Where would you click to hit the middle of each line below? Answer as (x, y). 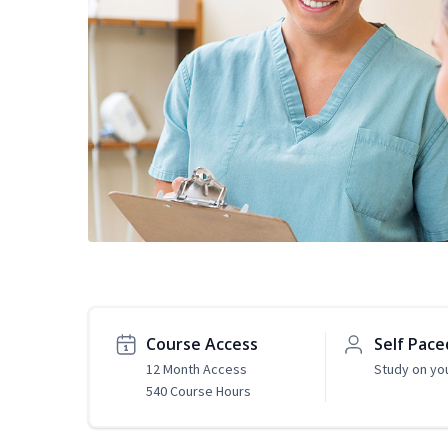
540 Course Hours (198, 391)
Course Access (202, 344)
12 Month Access (196, 369)
